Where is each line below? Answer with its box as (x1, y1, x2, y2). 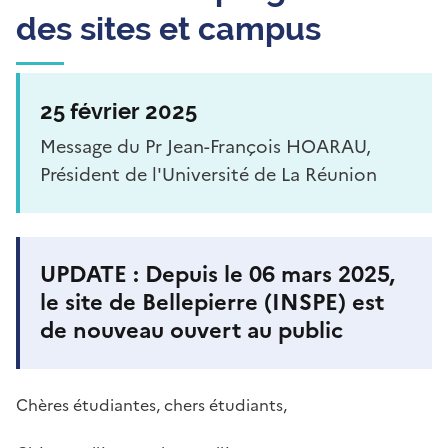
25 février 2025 (40, 98, 197, 125)
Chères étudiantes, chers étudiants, (16, 393, 287, 418)
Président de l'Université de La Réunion (40, 161, 377, 189)
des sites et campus (16, 10, 321, 48)
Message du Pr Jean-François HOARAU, (40, 133, 371, 161)
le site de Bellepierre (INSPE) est (40, 286, 384, 320)
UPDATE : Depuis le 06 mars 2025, (40, 258, 395, 292)
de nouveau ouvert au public (40, 314, 343, 348)
